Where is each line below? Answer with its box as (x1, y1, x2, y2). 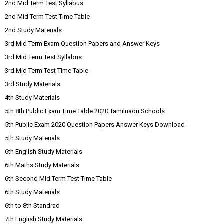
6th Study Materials (5, 188, 60, 196)
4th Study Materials (5, 94, 60, 102)
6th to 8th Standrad (5, 202, 60, 210)
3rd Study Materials (5, 80, 60, 88)
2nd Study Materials (5, 26, 62, 34)
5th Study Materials (5, 134, 60, 142)
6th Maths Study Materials (5, 161, 79, 169)
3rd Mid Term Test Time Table (5, 67, 88, 75)
